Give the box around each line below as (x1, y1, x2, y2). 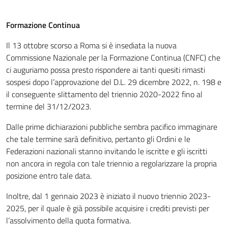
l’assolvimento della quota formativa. (6, 214, 131, 226)
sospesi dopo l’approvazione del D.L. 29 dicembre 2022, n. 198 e (6, 76, 221, 88)
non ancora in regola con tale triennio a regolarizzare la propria (6, 157, 217, 169)
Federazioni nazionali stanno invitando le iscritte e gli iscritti (6, 145, 207, 157)
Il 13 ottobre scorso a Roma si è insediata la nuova (6, 39, 177, 51)
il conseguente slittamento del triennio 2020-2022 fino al (6, 88, 203, 100)
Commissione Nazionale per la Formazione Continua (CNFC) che (6, 51, 220, 64)
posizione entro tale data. (6, 169, 92, 182)
